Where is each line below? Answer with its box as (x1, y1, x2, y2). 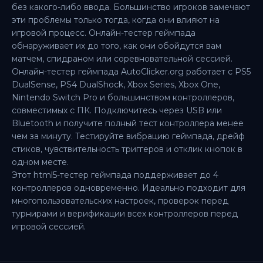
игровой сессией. (12, 221, 86, 232)
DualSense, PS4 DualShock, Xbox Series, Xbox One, (12, 79, 220, 90)
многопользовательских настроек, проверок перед (12, 195, 228, 206)
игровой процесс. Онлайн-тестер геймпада (12, 28, 195, 38)
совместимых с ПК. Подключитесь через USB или (12, 105, 222, 116)
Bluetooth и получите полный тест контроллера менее (12, 118, 244, 129)
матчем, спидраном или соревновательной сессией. (12, 53, 232, 64)
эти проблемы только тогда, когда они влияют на (12, 15, 220, 25)
